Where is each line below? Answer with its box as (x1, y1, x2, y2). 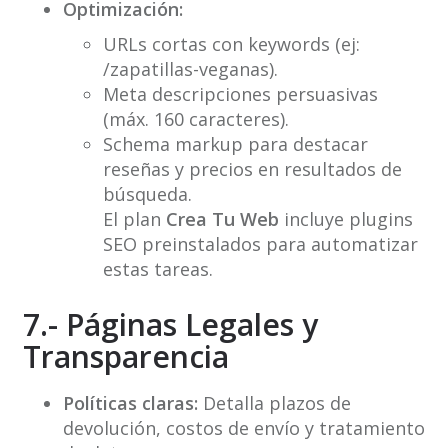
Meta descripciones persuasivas (102, 82, 378, 107)
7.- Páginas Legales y (22, 304, 318, 346)
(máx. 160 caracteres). (102, 107, 289, 132)
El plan (102, 207, 166, 232)
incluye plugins (278, 207, 413, 232)
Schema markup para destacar (102, 132, 368, 157)
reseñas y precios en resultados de (102, 157, 402, 182)
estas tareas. (102, 257, 213, 282)
